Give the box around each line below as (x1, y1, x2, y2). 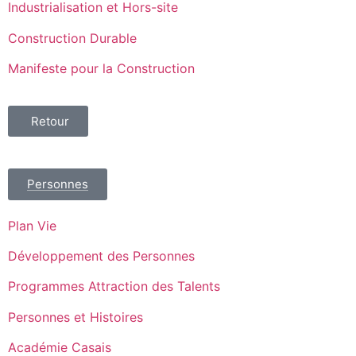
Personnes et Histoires (8, 308, 143, 325)
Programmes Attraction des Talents (8, 278, 220, 295)
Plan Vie (8, 217, 56, 234)
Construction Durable (8, 29, 137, 46)
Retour (31, 113, 69, 129)
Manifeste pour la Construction (8, 60, 195, 77)
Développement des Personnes (8, 247, 195, 264)
